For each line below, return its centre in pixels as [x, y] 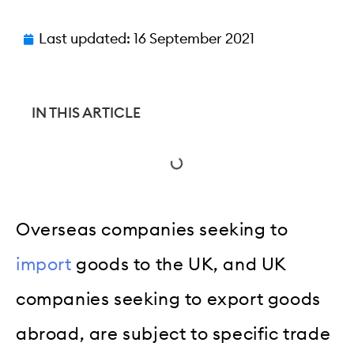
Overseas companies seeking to [152, 230]
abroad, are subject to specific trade [173, 334]
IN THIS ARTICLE [86, 113]
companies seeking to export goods [168, 299]
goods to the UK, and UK [179, 265]
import [44, 265]
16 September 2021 [194, 39]
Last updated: [85, 39]
